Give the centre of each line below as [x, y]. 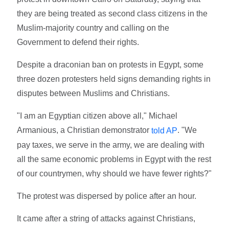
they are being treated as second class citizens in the [112, 13]
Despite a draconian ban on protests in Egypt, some [110, 64]
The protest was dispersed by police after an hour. [107, 196]
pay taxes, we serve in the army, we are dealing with [111, 145]
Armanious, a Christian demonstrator [84, 130]
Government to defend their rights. [78, 42]
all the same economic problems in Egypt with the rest [114, 159]
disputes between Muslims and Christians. [94, 93]
